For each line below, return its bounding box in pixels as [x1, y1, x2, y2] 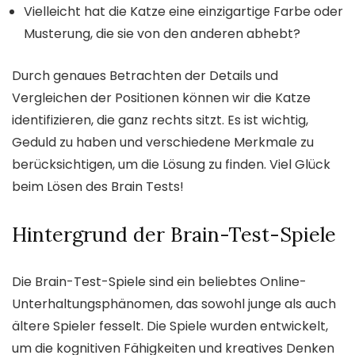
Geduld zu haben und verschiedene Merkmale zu [12, 133, 314, 152]
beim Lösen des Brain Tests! [12, 177, 184, 197]
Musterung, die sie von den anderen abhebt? [24, 25, 300, 44]
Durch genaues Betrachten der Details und [12, 67, 278, 86]
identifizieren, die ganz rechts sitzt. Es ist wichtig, [12, 111, 308, 130]
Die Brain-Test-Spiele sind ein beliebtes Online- [12, 273, 307, 292]
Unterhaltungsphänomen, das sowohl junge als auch [12, 295, 336, 314]
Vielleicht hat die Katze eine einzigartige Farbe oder [24, 2, 343, 21]
